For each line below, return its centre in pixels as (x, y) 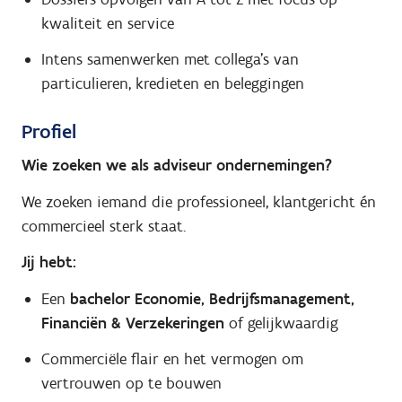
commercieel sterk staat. (104, 226)
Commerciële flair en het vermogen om (172, 359)
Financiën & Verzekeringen (132, 323)
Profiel (49, 132)
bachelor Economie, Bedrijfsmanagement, (212, 298)
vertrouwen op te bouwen (131, 384)
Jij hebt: (49, 262)
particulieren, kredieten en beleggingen (172, 84)
